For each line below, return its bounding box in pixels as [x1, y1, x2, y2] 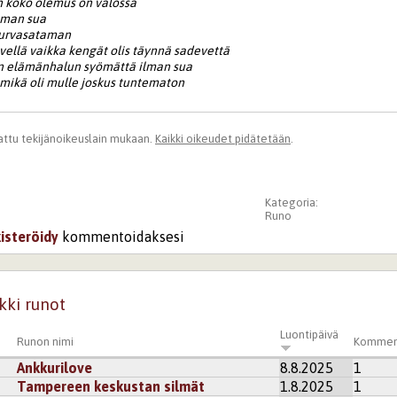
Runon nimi [17, 335, 74, 349]
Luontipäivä [280, 328, 339, 342]
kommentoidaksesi [58, 228, 185, 245]
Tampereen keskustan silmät [17, 378, 206, 395]
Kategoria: [264, 195, 321, 209]
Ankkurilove [17, 360, 93, 377]
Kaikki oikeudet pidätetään [154, 131, 291, 145]
